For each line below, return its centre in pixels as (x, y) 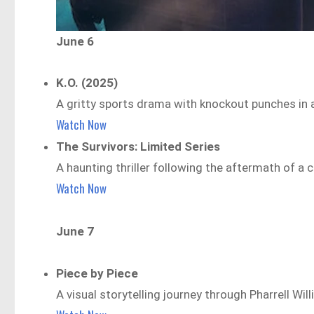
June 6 (75, 41)
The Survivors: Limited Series (138, 147)
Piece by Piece (97, 274)
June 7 (75, 232)
